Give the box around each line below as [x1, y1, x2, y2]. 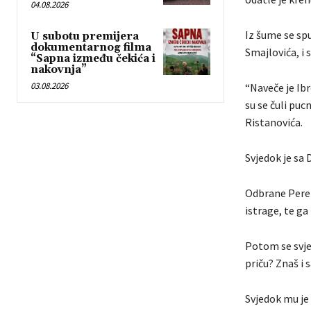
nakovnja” [31, 63, 87, 77]
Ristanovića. [244, 115, 303, 130]
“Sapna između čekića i [31, 52, 155, 66]
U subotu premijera [31, 30, 139, 44]
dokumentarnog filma [31, 41, 151, 55]
